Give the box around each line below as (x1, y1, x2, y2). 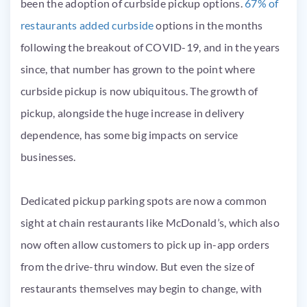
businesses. (21, 150, 76, 163)
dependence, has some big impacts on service (21, 128, 238, 141)
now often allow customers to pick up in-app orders (21, 238, 269, 251)
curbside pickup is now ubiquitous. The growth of (21, 84, 258, 97)
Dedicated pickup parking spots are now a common (21, 194, 267, 207)
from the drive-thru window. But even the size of (21, 260, 255, 273)
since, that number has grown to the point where (21, 62, 256, 75)
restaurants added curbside (21, 19, 156, 32)
